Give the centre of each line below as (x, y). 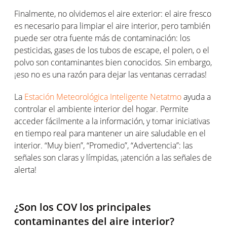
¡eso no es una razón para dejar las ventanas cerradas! (110, 74)
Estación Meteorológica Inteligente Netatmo (103, 97)
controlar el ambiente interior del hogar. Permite (101, 109)
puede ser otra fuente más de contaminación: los (102, 38)
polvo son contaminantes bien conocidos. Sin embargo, (113, 62)
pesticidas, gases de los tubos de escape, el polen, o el (112, 50)
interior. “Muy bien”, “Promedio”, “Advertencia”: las (103, 145)
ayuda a (196, 97)
